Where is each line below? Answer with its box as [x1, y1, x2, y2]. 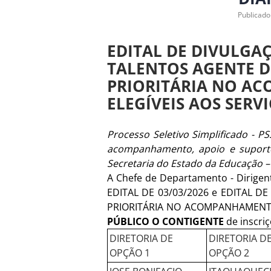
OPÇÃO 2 [209, 246, 249, 260]
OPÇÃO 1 [109, 246, 150, 260]
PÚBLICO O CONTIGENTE [107, 215, 226, 228]
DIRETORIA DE [109, 232, 173, 245]
